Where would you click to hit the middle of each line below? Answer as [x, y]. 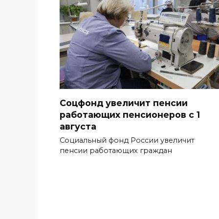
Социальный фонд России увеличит [127, 141]
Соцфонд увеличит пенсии [124, 103]
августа [78, 126]
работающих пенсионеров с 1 [130, 114]
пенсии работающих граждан [116, 151]
